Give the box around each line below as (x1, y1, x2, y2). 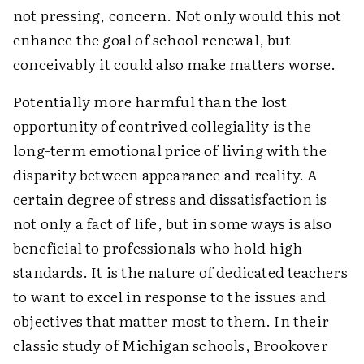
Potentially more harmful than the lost (13, 90, 288, 112)
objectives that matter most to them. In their (13, 310, 330, 331)
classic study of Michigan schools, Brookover (13, 334, 328, 356)
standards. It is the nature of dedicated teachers (13, 261, 348, 283)
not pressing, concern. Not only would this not (13, 4, 342, 26)
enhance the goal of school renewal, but (13, 28, 291, 50)
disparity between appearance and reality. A (13, 163, 318, 185)
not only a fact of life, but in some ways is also (13, 212, 331, 234)
